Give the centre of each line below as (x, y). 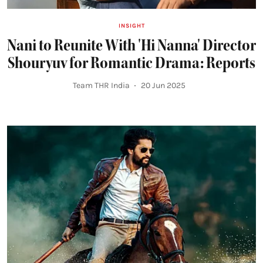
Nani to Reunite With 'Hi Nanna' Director (131, 45)
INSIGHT (131, 26)
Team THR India (101, 86)
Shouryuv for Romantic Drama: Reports (131, 63)
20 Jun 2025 (163, 86)
